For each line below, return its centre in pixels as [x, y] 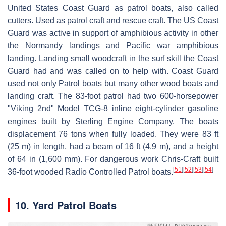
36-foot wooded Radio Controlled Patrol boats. [90, 172]
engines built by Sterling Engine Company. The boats [113, 122]
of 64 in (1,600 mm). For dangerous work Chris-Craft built [113, 159]
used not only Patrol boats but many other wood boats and [113, 84]
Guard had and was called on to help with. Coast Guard [113, 71]
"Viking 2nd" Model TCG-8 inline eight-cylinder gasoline [113, 109]
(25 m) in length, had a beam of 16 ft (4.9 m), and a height [113, 147]
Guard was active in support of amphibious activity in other [113, 33]
